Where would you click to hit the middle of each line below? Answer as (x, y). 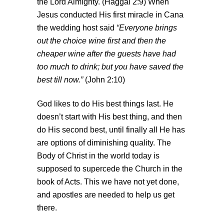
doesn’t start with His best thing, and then (109, 117)
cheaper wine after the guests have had (106, 54)
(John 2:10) (104, 80)
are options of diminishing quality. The (104, 143)
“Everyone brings (147, 28)
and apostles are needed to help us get (106, 195)
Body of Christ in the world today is (98, 156)
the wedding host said (77, 28)
